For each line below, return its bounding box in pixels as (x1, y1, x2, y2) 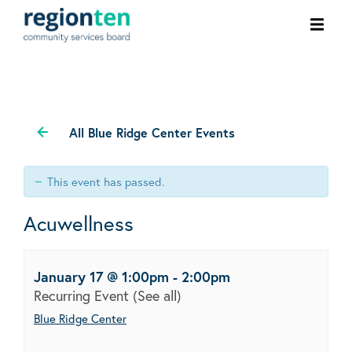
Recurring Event (34, 285, 133, 305)
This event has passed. (47, 173, 164, 189)
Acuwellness (24, 209, 134, 236)
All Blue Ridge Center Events (69, 123, 235, 141)
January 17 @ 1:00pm (34, 266, 169, 286)
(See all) (133, 285, 181, 305)
